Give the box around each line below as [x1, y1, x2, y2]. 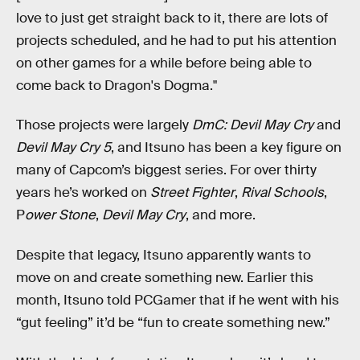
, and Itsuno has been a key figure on [111, 139, 342, 157]
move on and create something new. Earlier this [16, 269, 313, 287]
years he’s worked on [16, 184, 147, 202]
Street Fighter [147, 184, 235, 202]
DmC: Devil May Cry [192, 117, 313, 134]
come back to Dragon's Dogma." [16, 76, 217, 94]
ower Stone [25, 207, 96, 224]
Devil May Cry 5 [16, 139, 111, 157]
